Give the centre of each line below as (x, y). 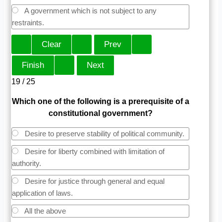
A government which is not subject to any (90, 10)
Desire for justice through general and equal (94, 181)
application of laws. (43, 193)
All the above (45, 211)
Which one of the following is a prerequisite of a (100, 101)
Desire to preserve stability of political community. (104, 133)
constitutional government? (100, 113)
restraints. (28, 22)
